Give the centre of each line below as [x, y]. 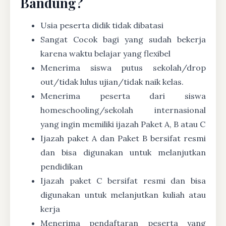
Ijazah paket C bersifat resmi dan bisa [123, 180]
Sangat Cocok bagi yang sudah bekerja [123, 39]
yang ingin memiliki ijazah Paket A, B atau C [123, 124]
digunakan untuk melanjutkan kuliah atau [123, 194]
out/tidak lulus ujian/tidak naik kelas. [112, 81]
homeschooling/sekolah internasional [123, 110]
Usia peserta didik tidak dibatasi [102, 25]
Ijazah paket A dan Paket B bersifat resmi [123, 138]
